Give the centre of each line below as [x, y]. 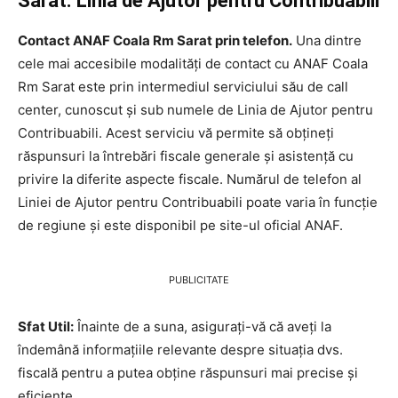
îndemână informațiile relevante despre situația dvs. [180, 349]
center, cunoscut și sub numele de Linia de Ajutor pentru [195, 109]
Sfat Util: [46, 326]
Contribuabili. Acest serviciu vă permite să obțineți [176, 132]
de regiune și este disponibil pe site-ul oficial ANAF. [180, 225]
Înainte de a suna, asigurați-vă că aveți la [203, 326]
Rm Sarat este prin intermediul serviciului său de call [183, 86]
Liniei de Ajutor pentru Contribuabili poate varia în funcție [198, 202]
